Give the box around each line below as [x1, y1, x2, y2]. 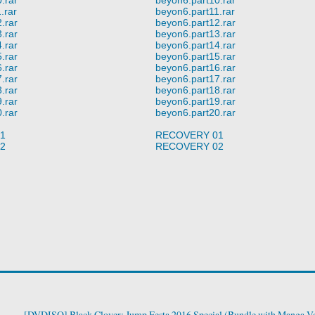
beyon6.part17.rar [155, 72, 236, 84]
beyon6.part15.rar [155, 50, 236, 62]
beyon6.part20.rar [155, 106, 236, 118]
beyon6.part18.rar [155, 84, 236, 96]
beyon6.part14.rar [155, 39, 236, 51]
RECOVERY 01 [155, 129, 224, 141]
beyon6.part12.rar [155, 16, 236, 28]
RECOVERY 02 [155, 140, 224, 152]
